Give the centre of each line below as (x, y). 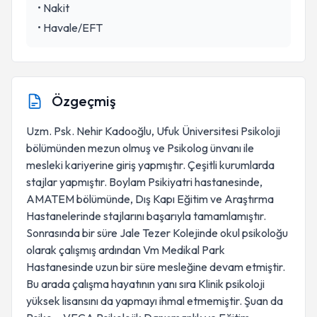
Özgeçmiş (84, 101)
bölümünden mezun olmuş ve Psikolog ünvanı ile (140, 148)
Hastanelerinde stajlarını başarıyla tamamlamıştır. (146, 216)
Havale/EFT (73, 28)
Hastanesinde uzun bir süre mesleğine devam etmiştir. (156, 267)
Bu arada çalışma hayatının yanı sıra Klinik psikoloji (145, 284)
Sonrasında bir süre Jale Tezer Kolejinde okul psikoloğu (157, 233)
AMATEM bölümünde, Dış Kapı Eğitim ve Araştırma (150, 199)
